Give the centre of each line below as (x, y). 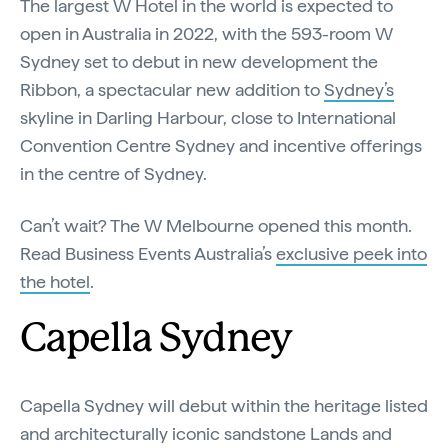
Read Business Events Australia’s (148, 253)
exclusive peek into (351, 253)
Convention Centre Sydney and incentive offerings (221, 145)
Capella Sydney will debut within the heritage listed (224, 405)
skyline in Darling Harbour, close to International (208, 117)
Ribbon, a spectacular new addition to (172, 89)
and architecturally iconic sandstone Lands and (206, 433)
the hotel (55, 281)
